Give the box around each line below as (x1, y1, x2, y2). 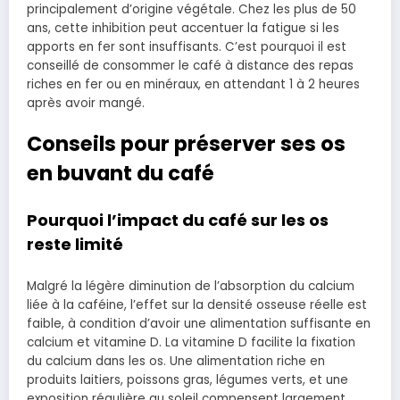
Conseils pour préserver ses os (27, 129, 346, 158)
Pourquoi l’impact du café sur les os (27, 209, 329, 232)
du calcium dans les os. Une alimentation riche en (27, 352, 325, 370)
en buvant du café (27, 158, 214, 187)
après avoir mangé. (27, 94, 145, 112)
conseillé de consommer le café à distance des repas (27, 56, 354, 74)
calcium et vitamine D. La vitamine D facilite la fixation (27, 333, 355, 351)
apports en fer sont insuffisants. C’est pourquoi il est (27, 37, 346, 55)
